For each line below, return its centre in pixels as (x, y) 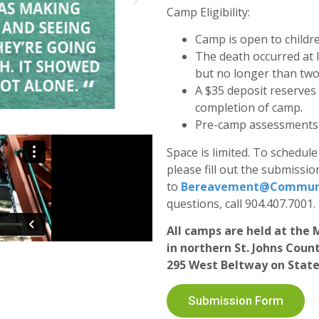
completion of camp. (249, 107)
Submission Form (236, 300)
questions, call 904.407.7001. (241, 203)
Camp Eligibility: (208, 12)
